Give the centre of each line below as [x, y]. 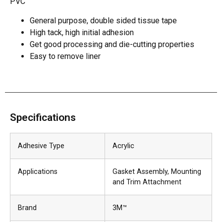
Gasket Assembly [140, 171]
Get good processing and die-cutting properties [112, 44]
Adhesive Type [41, 146]
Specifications [43, 117]
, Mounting [184, 171]
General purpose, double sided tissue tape [103, 20]
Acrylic [123, 146]
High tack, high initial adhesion [82, 32]
